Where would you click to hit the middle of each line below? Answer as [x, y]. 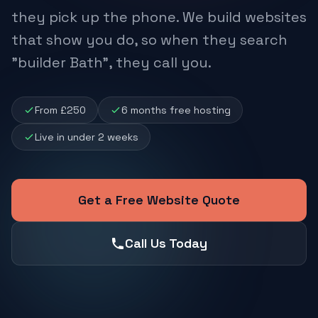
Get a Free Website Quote [159, 200]
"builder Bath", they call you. [111, 62]
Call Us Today [166, 243]
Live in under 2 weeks [87, 137]
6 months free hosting [176, 110]
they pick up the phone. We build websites [159, 17]
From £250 [60, 110]
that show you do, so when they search [149, 40]
